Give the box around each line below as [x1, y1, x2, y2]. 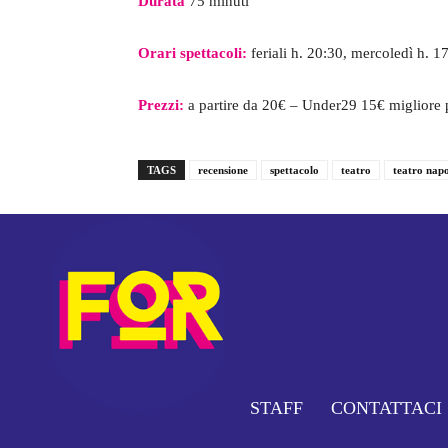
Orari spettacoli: [138, 45, 251, 62]
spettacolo [270, 164, 319, 177]
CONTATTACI [330, 398, 442, 419]
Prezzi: [138, 97, 184, 114]
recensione [198, 164, 248, 177]
